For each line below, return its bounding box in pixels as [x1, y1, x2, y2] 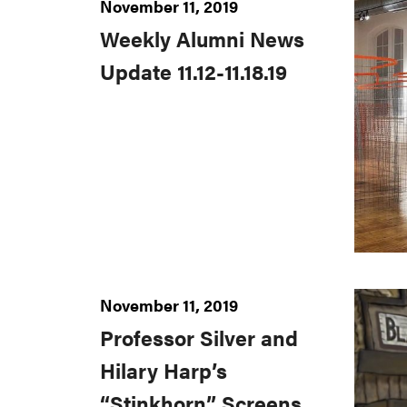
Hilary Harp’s [100, 355, 227, 385]
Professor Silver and [100, 323, 298, 352]
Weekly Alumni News [100, 24, 304, 54]
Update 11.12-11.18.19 [100, 56, 287, 86]
